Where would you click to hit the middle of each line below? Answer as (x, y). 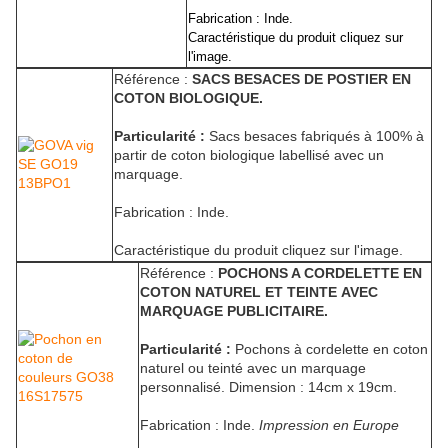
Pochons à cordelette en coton (329, 349)
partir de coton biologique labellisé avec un (249, 155)
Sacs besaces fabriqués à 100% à (314, 136)
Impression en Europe (329, 425)
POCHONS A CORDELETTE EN (320, 273)
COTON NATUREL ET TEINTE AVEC (259, 292)
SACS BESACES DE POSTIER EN (301, 79)
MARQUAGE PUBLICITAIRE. (234, 311)
